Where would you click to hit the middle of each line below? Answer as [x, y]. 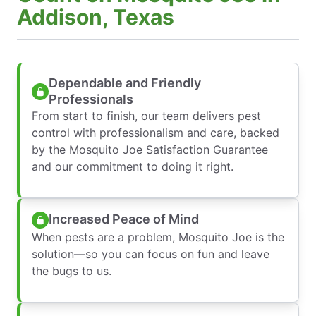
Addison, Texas [96, 17]
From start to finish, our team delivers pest [146, 115]
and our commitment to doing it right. [133, 166]
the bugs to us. [72, 271]
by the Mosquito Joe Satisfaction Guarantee [150, 149]
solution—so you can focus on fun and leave [151, 254]
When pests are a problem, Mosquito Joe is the [158, 237]
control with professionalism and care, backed [156, 132]
